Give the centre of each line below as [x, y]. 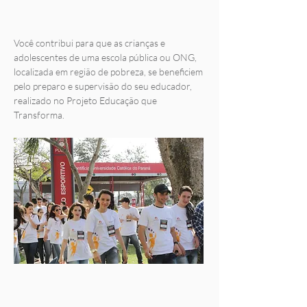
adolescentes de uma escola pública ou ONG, [105, 57]
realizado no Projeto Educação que [85, 100]
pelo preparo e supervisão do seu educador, [103, 86]
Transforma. [39, 115]
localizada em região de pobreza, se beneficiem [108, 72]
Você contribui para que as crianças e [89, 43]
